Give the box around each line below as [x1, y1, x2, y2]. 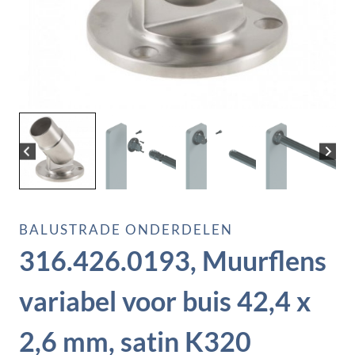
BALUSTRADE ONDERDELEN [19, 221, 233, 239]
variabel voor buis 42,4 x [19, 284, 311, 318]
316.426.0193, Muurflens [19, 244, 326, 277]
